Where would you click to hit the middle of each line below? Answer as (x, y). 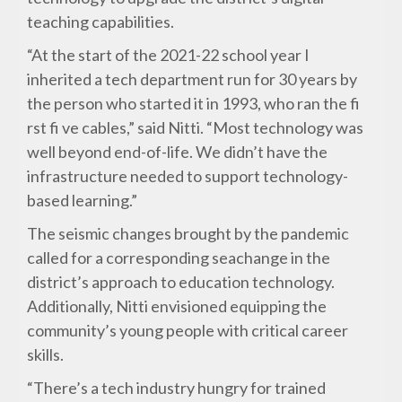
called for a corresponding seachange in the (179, 258)
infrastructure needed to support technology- (188, 176)
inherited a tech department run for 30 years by (192, 79)
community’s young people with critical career (188, 331)
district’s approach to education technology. (181, 282)
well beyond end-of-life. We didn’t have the (178, 152)
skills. (46, 355)
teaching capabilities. (101, 22)
